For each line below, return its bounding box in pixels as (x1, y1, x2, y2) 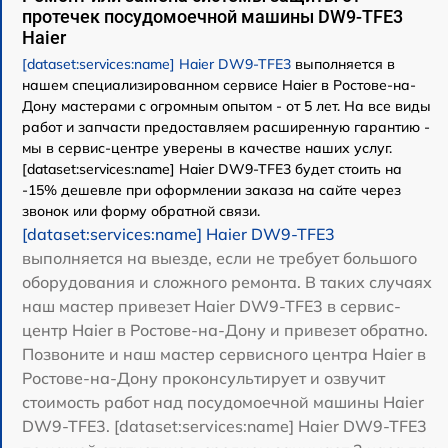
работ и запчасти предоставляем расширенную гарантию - (22, 117, 430, 136)
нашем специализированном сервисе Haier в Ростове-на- (22, 75, 416, 94)
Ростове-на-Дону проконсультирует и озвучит (22, 367, 385, 388)
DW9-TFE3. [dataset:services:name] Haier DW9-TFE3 (22, 415, 427, 436)
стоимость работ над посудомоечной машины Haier (22, 391, 424, 412)
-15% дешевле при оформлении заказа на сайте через (22, 180, 401, 199)
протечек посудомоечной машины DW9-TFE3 (22, 5, 403, 27)
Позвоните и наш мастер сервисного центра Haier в (22, 343, 426, 364)
